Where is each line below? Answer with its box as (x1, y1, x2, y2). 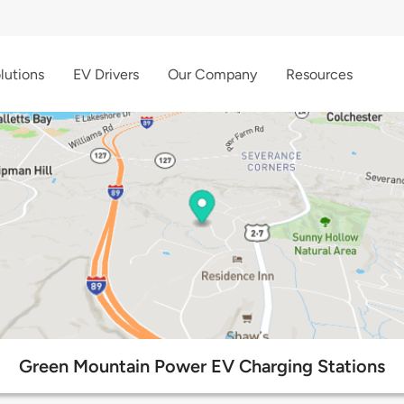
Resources (286, 65, 353, 83)
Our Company (168, 65, 257, 83)
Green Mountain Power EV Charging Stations (19, 355, 385, 378)
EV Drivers (73, 65, 139, 83)
